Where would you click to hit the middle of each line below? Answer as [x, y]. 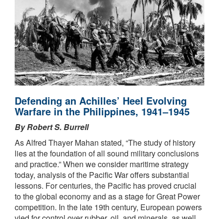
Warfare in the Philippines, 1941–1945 [102, 111]
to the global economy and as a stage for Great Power [107, 196]
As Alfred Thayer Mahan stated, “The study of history [105, 142]
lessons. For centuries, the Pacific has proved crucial [106, 185]
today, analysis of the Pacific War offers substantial [102, 175]
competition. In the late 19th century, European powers [108, 207]
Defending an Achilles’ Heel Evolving [101, 100]
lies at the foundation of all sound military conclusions [107, 153]
